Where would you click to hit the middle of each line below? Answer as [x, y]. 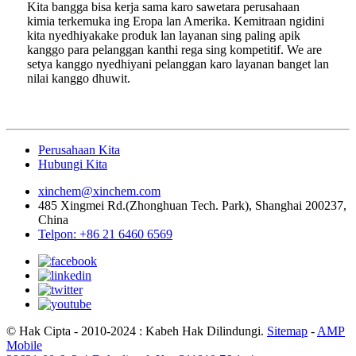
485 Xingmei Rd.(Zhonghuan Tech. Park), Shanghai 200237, [192, 206]
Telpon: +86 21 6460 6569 [105, 234]
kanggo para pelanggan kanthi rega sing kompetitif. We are [174, 50]
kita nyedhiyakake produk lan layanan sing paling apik [164, 36]
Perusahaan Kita [79, 150]
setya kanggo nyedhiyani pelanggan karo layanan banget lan [178, 64]
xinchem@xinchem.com [99, 192]
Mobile [24, 346]
